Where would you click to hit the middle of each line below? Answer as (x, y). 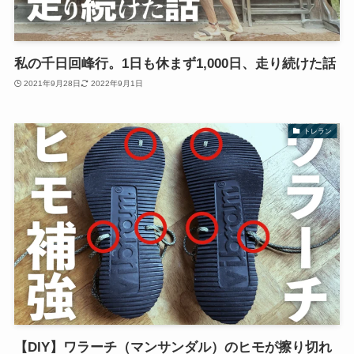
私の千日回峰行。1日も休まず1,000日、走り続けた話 (175, 64)
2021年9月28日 (53, 83)
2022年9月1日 (117, 83)
